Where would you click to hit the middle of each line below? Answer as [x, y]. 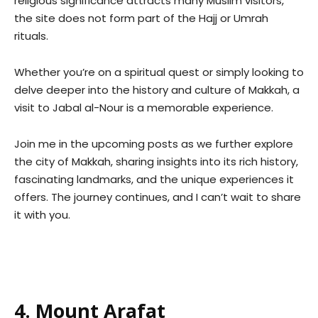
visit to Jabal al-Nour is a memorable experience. [144, 108]
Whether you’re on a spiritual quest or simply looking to [159, 72]
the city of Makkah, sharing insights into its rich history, [156, 161]
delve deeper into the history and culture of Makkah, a [157, 90]
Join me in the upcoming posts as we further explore [154, 144]
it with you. [42, 215]
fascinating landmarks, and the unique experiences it [154, 179]
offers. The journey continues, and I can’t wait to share [158, 197]
